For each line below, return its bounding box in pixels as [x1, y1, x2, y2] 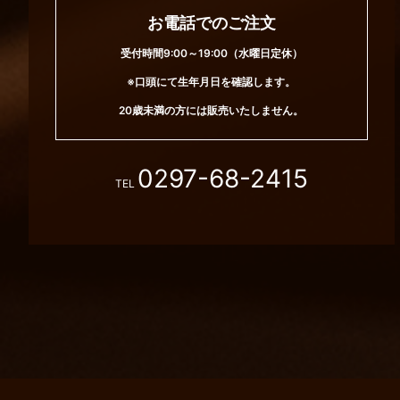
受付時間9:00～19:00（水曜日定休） [120, 46, 303, 60]
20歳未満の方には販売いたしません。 [119, 103, 304, 117]
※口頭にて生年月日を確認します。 [127, 74, 296, 88]
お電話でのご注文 [146, 12, 276, 32]
